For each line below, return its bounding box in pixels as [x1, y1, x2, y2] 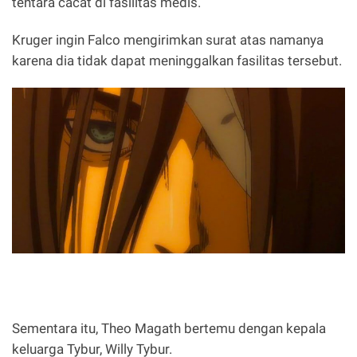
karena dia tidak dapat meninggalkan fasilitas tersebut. [12, 52, 342, 69]
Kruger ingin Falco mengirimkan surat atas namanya [12, 31, 324, 48]
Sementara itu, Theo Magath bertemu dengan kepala [12, 320, 326, 336]
